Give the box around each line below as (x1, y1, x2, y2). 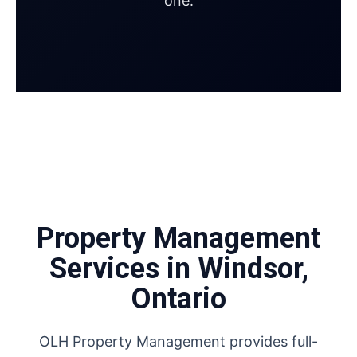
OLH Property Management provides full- (39, 333, 318, 350)
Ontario (131, 282, 226, 316)
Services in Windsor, (49, 252, 308, 285)
